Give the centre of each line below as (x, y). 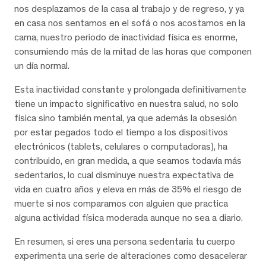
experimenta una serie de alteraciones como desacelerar (131, 255)
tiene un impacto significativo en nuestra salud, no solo (126, 103)
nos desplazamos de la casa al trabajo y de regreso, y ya (129, 8)
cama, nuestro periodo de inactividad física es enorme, (126, 37)
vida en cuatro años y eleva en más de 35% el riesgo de (128, 189)
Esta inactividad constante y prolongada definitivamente (130, 89)
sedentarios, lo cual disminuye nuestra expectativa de (124, 175)
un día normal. (42, 65)
